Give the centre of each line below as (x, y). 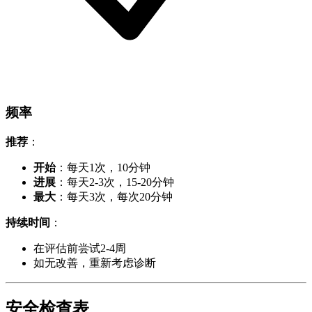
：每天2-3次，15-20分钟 (115, 182)
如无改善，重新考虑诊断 (95, 263)
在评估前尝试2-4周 (80, 248)
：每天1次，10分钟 (103, 167)
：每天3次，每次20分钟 (114, 196)
